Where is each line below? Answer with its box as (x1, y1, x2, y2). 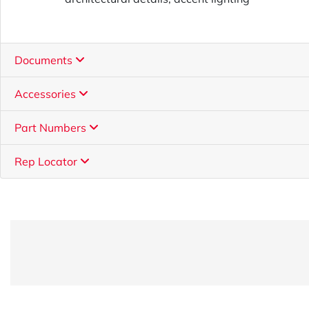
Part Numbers (14, 121, 89, 135)
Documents (14, 53, 75, 68)
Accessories (14, 87, 79, 101)
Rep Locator (14, 154, 80, 169)
